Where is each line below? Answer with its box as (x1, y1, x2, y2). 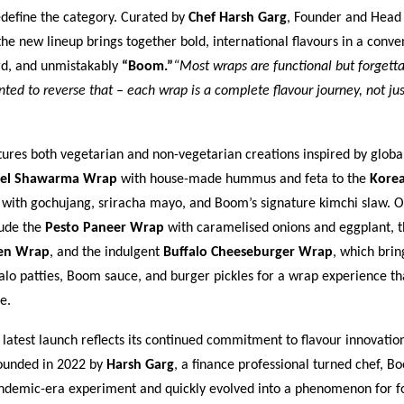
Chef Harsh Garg (188, 10, 287, 25)
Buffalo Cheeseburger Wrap (163, 244, 333, 260)
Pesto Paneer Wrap (45, 220, 164, 235)
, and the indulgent (50, 244, 163, 260)
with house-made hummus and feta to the (117, 171, 370, 187)
